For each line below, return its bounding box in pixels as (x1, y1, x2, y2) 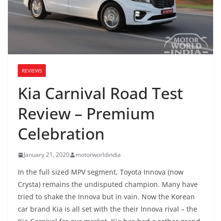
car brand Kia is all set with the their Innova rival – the (18, 204, 197, 214)
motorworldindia (75, 150, 121, 159)
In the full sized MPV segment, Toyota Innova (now (18, 167, 184, 177)
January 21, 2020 (24, 150, 70, 159)
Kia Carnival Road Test (18, 82, 183, 104)
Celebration (18, 123, 105, 145)
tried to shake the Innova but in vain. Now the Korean (18, 192, 195, 202)
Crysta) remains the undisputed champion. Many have (18, 180, 198, 189)
